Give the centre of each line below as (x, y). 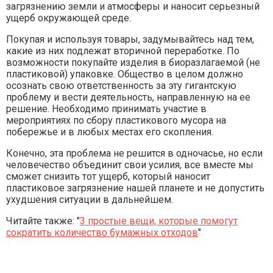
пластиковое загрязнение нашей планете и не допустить (135, 188)
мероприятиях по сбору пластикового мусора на (116, 120)
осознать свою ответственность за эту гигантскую (121, 86)
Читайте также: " (43, 221)
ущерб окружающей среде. (69, 18)
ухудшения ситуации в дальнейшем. (90, 200)
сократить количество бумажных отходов (102, 232)
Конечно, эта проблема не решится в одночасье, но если (134, 153)
